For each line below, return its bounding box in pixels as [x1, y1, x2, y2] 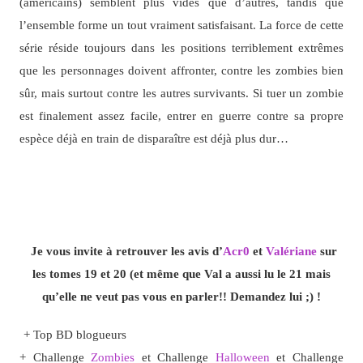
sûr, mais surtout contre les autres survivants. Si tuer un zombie [19, 86, 344, 100]
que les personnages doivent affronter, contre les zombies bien [19, 63, 344, 78]
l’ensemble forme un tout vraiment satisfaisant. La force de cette [19, 18, 344, 32]
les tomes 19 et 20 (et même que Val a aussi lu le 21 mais [32, 267, 331, 281]
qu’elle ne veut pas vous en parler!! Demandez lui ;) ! [42, 289, 321, 304]
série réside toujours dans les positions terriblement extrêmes [19, 41, 344, 55]
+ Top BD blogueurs [23, 327, 126, 341]
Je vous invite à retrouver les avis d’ [30, 244, 223, 258]
